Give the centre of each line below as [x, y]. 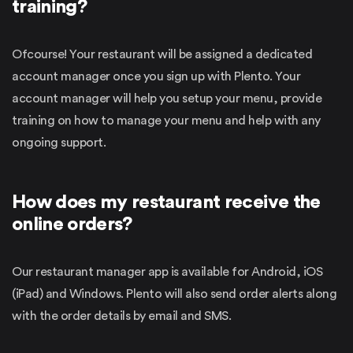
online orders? [72, 224]
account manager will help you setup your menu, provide [167, 98]
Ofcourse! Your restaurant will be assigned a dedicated [162, 54]
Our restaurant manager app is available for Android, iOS [167, 271]
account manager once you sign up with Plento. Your [156, 76]
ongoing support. [59, 142]
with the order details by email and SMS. [121, 316]
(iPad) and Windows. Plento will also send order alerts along [174, 294]
